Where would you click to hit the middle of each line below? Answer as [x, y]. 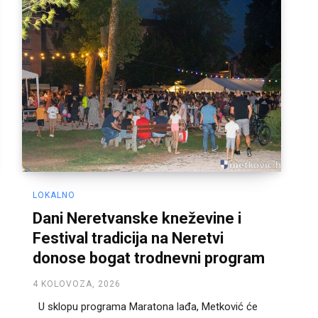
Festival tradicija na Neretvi [128, 238]
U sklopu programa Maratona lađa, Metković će [145, 306]
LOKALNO [54, 195]
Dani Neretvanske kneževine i [137, 218]
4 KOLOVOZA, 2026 [77, 284]
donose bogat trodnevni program [149, 258]
